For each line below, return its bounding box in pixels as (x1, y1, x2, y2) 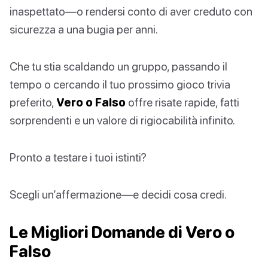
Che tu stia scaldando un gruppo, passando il (10, 59, 227, 74)
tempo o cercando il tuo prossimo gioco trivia (10, 77, 230, 92)
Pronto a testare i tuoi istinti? (10, 150, 147, 165)
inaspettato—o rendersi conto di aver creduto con (10, 4, 252, 19)
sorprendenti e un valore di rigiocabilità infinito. (10, 113, 235, 127)
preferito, (10, 95, 56, 109)
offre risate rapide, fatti (126, 95, 239, 109)
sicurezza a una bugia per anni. (10, 22, 158, 36)
